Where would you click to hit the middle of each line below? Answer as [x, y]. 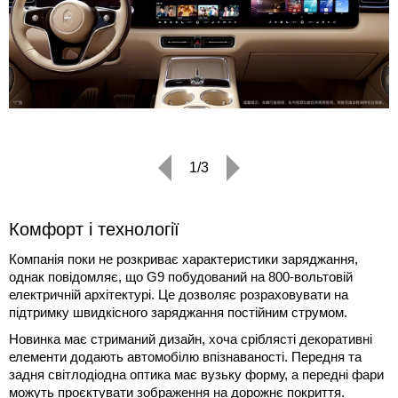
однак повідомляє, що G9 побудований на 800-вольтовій [181, 276]
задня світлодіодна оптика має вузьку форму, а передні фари [196, 374]
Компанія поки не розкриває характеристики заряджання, [183, 259]
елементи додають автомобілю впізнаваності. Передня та [185, 356]
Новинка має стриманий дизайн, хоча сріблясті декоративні [191, 338]
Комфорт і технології [94, 229]
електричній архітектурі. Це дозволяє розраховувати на [179, 294]
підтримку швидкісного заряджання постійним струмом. [178, 312]
